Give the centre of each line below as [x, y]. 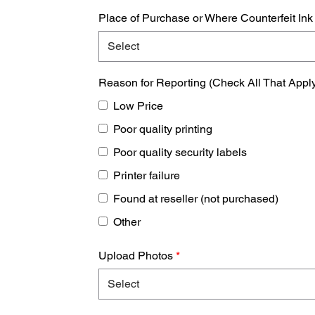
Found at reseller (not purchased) [196, 198]
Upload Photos [137, 255]
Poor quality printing [163, 129]
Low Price [139, 105]
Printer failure [147, 175]
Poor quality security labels [180, 152]
